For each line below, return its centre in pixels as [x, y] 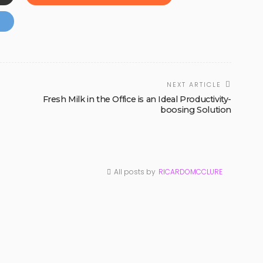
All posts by [135, 172]
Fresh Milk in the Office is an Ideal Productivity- [137, 100]
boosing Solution [196, 110]
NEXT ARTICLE [194, 85]
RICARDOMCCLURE [190, 172]
